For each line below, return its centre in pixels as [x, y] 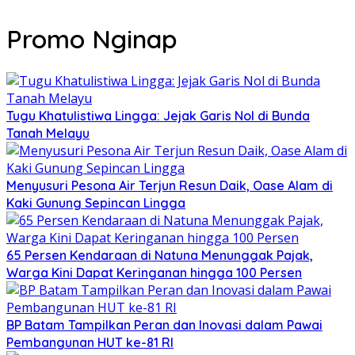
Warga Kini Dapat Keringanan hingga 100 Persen [154, 272]
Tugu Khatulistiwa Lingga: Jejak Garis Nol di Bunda [158, 115]
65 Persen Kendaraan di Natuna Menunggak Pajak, [160, 255]
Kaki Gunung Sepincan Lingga [96, 202]
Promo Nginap [92, 39]
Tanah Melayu [48, 133]
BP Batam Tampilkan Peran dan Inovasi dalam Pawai [164, 324]
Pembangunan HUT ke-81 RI [90, 342]
